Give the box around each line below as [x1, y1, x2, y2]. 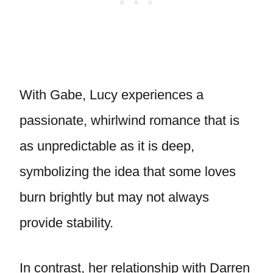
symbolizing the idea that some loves [19, 164, 236, 179]
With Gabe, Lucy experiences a [19, 87, 204, 102]
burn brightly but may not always [19, 190, 209, 205]
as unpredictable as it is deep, [19, 138, 194, 154]
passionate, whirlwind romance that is [19, 113, 239, 128]
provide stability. [19, 215, 117, 230]
